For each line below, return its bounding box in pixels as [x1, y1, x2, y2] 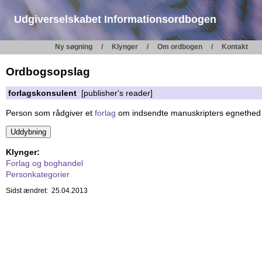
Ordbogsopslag [6, 65, 90, 78]
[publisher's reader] [77, 88, 153, 98]
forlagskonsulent [8, 88, 77, 98]
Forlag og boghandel [6, 158, 83, 168]
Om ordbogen [157, 43, 202, 51]
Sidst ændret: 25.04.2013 [6, 186, 88, 195]
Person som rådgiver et [6, 108, 95, 118]
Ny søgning [55, 43, 92, 51]
